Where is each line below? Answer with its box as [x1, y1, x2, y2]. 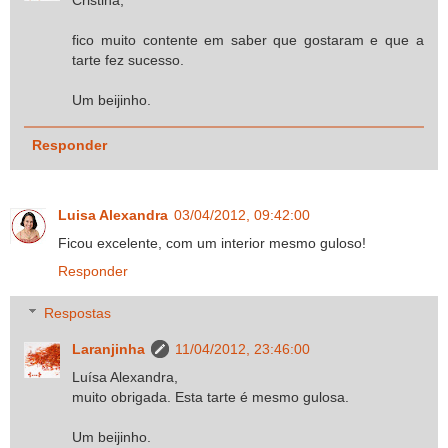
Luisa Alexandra [58, 207, 168, 224]
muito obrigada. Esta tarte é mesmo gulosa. [72, 388, 350, 405]
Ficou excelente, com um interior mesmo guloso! [58, 235, 366, 252]
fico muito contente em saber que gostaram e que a [72, 32, 424, 49]
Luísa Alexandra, [72, 368, 179, 385]
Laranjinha [72, 340, 146, 357]
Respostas [44, 304, 112, 321]
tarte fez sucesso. [72, 52, 185, 69]
